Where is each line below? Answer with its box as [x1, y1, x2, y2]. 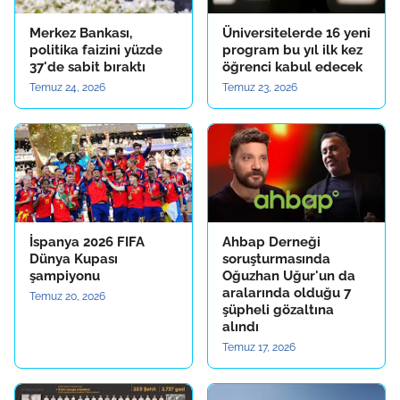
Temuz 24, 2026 [29, 81, 105, 94]
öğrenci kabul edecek [222, 59, 362, 75]
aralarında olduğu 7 [222, 285, 351, 301]
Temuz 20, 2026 [29, 290, 105, 303]
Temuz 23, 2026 [222, 81, 297, 94]
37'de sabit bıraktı [29, 59, 146, 75]
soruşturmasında [222, 251, 330, 267]
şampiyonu [29, 268, 100, 284]
